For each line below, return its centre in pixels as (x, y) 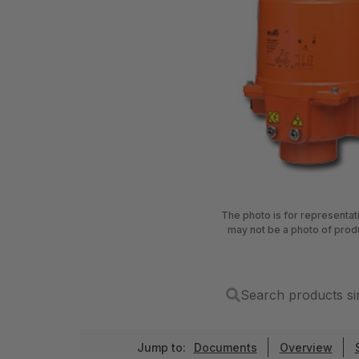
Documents (225, 347)
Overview (306, 347)
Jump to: (161, 347)
